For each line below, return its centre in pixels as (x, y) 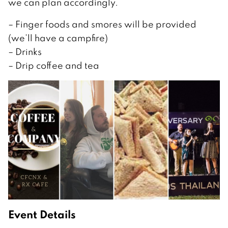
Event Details (42, 214)
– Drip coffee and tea (54, 65)
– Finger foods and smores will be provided (102, 24)
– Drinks (25, 51)
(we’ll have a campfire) (58, 38)
